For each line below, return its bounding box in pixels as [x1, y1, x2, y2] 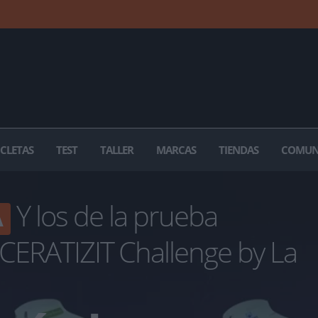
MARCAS [156, 143, 196, 157]
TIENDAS [219, 143, 258, 157]
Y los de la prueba [10, 196, 217, 236]
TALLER [100, 143, 133, 157]
